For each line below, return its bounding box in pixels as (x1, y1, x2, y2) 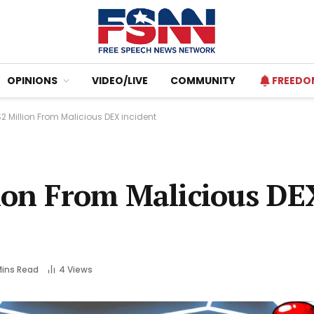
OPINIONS (7, 74, 57, 88)
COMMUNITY (170, 74, 235, 88)
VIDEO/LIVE (92, 74, 148, 88)
